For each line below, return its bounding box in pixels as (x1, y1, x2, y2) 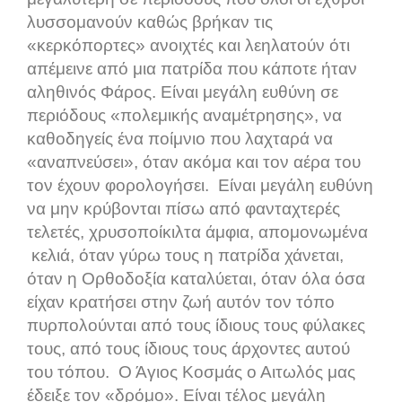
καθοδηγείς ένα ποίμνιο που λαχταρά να (27, 129, 333, 149)
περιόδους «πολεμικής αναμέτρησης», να (27, 106, 342, 126)
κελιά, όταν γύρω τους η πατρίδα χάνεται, (27, 246, 344, 266)
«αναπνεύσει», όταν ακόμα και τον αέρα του (27, 153, 361, 172)
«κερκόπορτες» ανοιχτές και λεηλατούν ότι (27, 36, 350, 56)
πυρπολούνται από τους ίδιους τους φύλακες (27, 316, 365, 336)
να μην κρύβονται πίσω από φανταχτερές (27, 199, 340, 219)
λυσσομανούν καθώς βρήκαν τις (27, 13, 273, 32)
